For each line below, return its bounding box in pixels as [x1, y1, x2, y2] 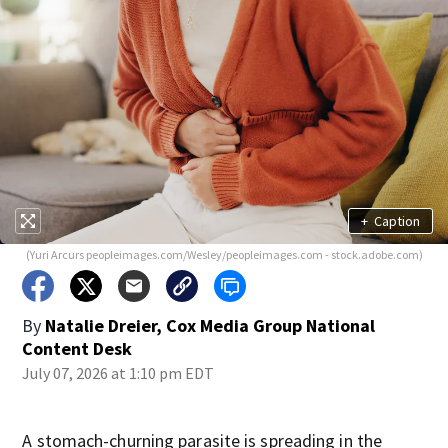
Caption [373, 211, 420, 230]
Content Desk [22, 337, 133, 360]
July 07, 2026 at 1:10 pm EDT [22, 363, 215, 383]
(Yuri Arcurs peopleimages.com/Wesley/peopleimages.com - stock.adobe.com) [25, 247, 423, 262]
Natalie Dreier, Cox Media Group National [45, 314, 376, 337]
